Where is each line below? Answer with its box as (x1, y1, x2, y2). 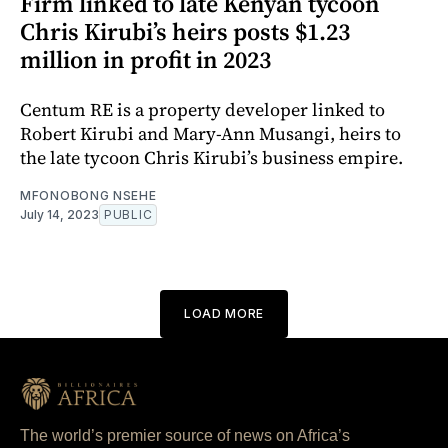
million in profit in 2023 (20, 42, 271, 76)
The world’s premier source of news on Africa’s (20, 426, 350, 444)
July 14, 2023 (20, 206, 99, 222)
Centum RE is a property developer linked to (20, 96, 385, 122)
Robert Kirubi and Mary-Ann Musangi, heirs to (20, 120, 401, 146)
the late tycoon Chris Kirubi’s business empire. (20, 144, 403, 170)
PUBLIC (104, 206, 153, 222)
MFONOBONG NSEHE (20, 187, 157, 203)
